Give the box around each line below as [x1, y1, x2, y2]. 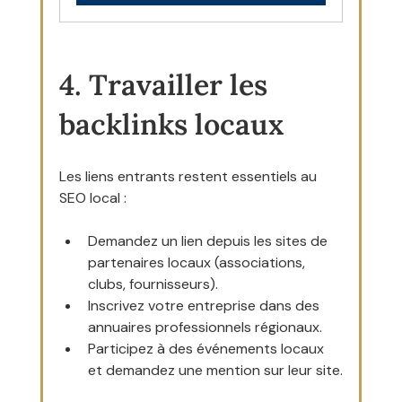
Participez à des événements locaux [87, 339, 328, 359]
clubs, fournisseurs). [87, 275, 218, 294]
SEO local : [58, 188, 127, 208]
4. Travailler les [58, 66, 275, 104]
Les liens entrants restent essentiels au [58, 167, 320, 187]
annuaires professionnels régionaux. [87, 318, 322, 337]
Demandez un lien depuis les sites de [87, 232, 331, 251]
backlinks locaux [58, 106, 284, 144]
